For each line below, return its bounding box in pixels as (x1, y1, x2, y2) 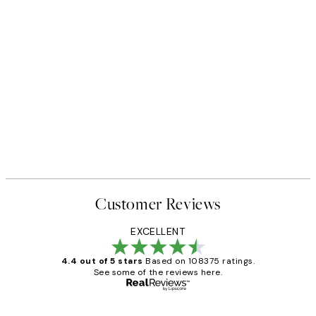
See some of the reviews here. (93, 266, 223, 278)
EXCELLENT (130, 224, 186, 238)
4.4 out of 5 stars (61, 255, 143, 267)
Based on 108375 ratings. (145, 255, 255, 267)
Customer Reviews (95, 193, 221, 215)
